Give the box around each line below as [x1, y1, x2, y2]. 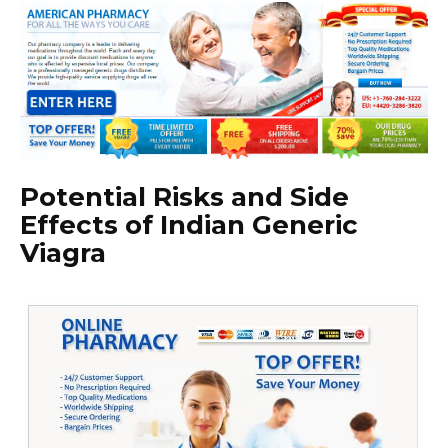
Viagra [20, 237, 106, 270]
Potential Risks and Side [20, 181, 349, 214]
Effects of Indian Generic [20, 209, 358, 242]
